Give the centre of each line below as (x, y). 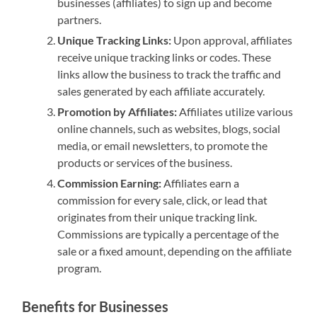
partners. (80, 20)
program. (80, 268)
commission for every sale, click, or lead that (163, 200)
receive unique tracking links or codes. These (165, 57)
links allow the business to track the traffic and (169, 74)
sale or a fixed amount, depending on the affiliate (175, 251)
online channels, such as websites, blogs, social (169, 129)
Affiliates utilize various (235, 112)
